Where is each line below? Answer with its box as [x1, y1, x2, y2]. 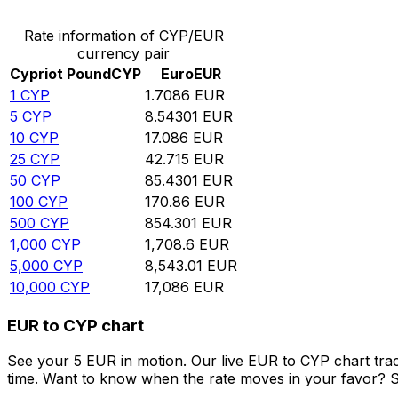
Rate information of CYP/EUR [23, 27, 224, 45]
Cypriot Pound [10, 65, 111, 84]
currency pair [77, 44, 170, 63]
